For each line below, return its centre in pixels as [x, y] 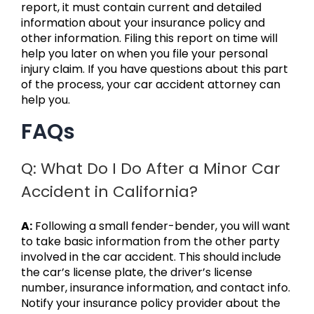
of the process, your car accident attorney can [151, 85]
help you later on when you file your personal [144, 54]
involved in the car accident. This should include [151, 257]
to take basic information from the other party [150, 242]
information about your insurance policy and [143, 23]
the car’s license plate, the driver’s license [137, 273]
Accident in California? [109, 192]
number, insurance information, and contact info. [156, 288]
